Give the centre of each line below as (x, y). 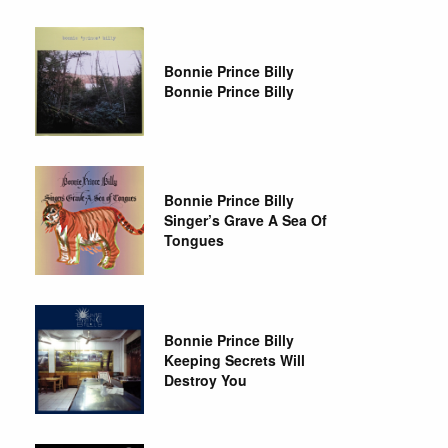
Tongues (194, 240)
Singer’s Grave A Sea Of (246, 220)
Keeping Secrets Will (235, 359)
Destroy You (206, 379)
